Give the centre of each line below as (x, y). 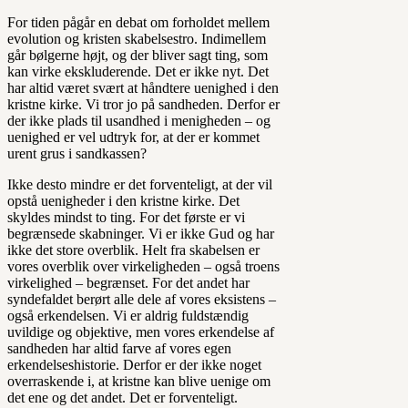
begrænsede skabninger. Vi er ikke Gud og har (141, 233)
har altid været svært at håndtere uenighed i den (143, 87)
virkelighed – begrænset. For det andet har (128, 282)
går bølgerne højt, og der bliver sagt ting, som (138, 55)
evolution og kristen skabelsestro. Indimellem (137, 38)
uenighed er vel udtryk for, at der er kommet (133, 137)
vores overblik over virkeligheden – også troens (143, 266)
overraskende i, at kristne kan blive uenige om (139, 381)
